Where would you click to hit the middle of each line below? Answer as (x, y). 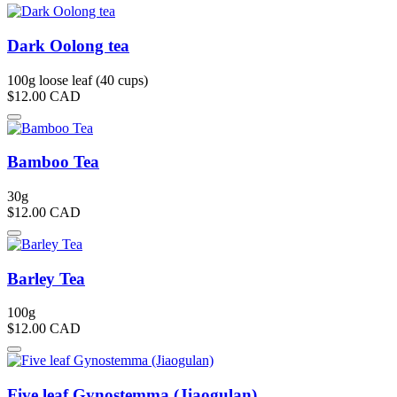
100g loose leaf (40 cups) (78, 80)
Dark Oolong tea (68, 45)
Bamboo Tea (53, 162)
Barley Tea (46, 278)
